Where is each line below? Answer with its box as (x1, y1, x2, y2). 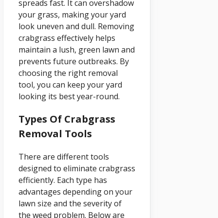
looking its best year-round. (18, 91, 120, 102)
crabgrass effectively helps (18, 32, 115, 43)
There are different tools (18, 151, 109, 162)
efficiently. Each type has (18, 174, 107, 185)
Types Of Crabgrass (18, 112, 115, 126)
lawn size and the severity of (18, 198, 122, 209)
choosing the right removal (18, 67, 118, 78)
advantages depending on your (18, 186, 132, 197)
